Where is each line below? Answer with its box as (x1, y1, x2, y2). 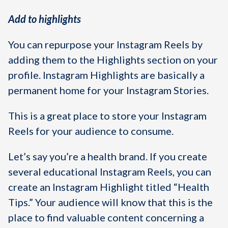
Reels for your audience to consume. (8, 125, 174, 137)
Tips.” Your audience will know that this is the (8, 196, 213, 208)
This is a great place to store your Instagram (8, 109, 207, 122)
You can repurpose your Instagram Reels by (8, 38, 203, 50)
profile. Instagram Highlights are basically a (8, 69, 205, 81)
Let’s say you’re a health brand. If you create (8, 150, 207, 162)
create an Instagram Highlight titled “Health (8, 181, 209, 193)
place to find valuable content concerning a (8, 211, 204, 223)
